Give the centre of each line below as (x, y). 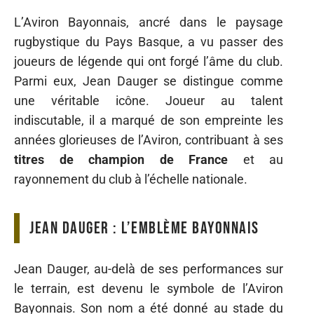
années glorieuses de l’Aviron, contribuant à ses (149, 140)
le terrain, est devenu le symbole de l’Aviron (149, 288)
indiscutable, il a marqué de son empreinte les (149, 120)
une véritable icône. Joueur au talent (149, 101)
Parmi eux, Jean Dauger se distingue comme (149, 81)
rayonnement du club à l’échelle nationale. (131, 179)
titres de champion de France (121, 159)
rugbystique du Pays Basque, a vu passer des (149, 42)
